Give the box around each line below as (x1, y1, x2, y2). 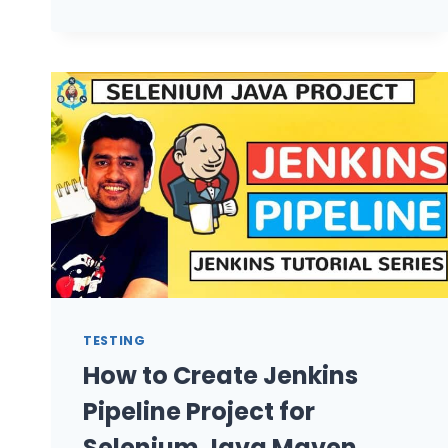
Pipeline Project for (83, 395, 315, 429)
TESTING (83, 332, 146, 349)
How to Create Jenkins (83, 359, 358, 393)
